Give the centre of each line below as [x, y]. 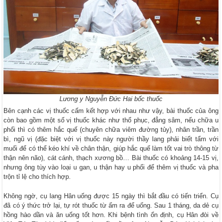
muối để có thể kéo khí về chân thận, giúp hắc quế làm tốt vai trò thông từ [111, 148]
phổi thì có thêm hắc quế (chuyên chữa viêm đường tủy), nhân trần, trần [111, 129]
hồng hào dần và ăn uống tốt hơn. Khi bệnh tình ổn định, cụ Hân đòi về [111, 215]
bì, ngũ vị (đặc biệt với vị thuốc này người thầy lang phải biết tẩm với [111, 139]
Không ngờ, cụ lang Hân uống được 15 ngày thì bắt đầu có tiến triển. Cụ [111, 196]
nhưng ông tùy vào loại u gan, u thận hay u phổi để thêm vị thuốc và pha [111, 167]
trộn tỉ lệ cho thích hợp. [37, 176]
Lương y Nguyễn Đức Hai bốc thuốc [111, 99]
